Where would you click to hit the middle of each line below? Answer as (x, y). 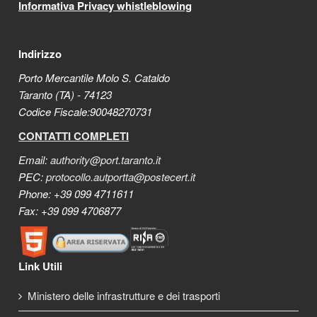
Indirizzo (40, 54)
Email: (35, 160)
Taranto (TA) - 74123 (65, 95)
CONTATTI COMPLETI (74, 136)
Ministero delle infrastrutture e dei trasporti (124, 296)
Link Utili (41, 266)
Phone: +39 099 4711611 (76, 194)
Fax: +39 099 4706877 (73, 211)
